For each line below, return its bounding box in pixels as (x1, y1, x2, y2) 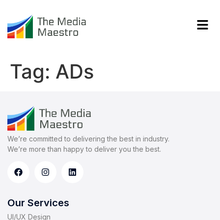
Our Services (7, 197, 69, 209)
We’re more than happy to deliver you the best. (7, 145, 161, 154)
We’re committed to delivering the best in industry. (7, 135, 169, 143)
